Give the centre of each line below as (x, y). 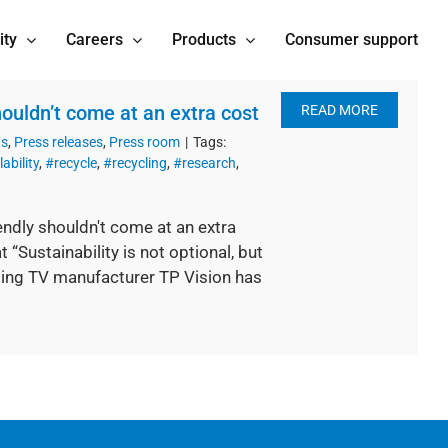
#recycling (135, 163)
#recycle (71, 163)
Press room (144, 142)
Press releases (58, 142)
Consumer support (351, 39)
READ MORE (339, 110)
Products (204, 39)
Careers (94, 39)
